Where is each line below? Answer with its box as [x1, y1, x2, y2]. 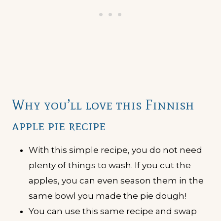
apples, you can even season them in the [29, 175, 204, 185]
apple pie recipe [12, 116, 106, 134]
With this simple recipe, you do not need [29, 145, 202, 155]
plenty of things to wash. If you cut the [29, 160, 191, 170]
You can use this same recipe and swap [29, 206, 197, 216]
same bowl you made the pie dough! [29, 190, 186, 201]
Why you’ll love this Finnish [12, 96, 194, 113]
